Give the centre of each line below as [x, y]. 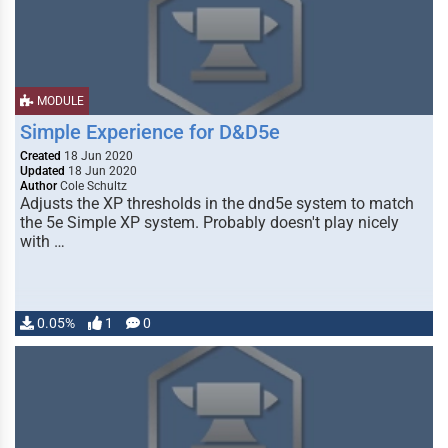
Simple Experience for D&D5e [150, 132]
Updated [42, 171]
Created [40, 156]
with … [42, 241]
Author [38, 186]
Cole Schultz [92, 186]
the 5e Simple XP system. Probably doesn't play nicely [209, 222]
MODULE [59, 101]
